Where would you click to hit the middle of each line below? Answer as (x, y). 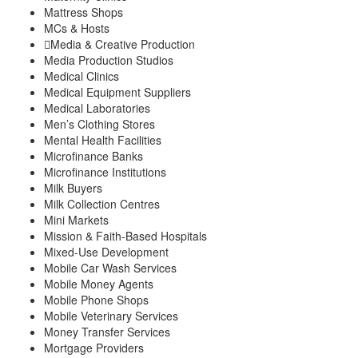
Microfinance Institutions (105, 171)
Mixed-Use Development (106, 251)
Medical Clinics (82, 76)
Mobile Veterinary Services (111, 315)
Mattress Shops (84, 12)
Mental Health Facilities (103, 139)
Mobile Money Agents (99, 283)
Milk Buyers (73, 187)
